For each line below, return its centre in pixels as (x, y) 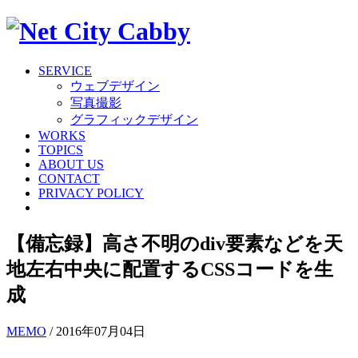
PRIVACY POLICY (91, 193)
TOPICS (61, 149)
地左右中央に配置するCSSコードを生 (170, 269)
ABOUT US (71, 164)
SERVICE (65, 70)
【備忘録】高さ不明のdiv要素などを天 (175, 243)
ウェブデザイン (115, 86)
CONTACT (69, 178)
